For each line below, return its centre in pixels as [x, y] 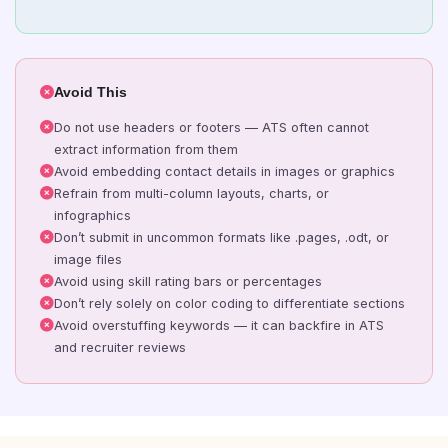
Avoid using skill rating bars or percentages [188, 281]
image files [88, 259]
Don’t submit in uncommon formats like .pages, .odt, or [221, 237]
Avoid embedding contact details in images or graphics [224, 171]
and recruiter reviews [120, 347]
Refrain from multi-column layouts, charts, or [191, 193]
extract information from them [146, 149]
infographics [92, 215]
